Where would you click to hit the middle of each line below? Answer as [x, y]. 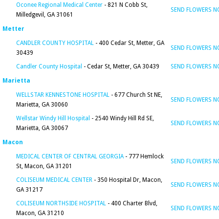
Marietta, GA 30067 [42, 128]
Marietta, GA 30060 [42, 105]
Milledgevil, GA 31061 [45, 15]
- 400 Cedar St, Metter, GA [129, 43]
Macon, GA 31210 [40, 213]
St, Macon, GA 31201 [44, 166]
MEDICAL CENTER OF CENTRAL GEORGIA [70, 156]
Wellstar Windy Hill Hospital [53, 118]
